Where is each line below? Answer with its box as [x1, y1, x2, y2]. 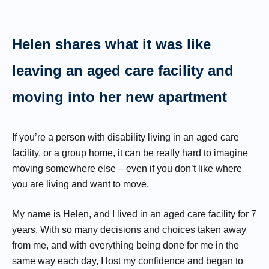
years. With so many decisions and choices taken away [12, 225, 246, 235]
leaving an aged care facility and [12, 62, 234, 79]
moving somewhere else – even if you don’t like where [12, 163, 242, 174]
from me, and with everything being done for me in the [12, 240, 239, 250]
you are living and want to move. [12, 179, 149, 189]
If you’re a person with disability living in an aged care [12, 132, 239, 142]
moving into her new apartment [12, 89, 227, 105]
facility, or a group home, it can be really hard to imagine [12, 148, 248, 158]
